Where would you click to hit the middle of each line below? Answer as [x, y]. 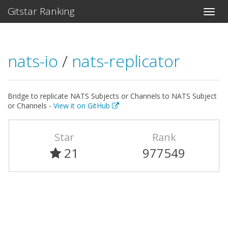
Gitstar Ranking [41, 11]
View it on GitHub [83, 106]
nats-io [35, 61]
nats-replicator [126, 61]
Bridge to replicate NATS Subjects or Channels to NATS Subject [112, 96]
